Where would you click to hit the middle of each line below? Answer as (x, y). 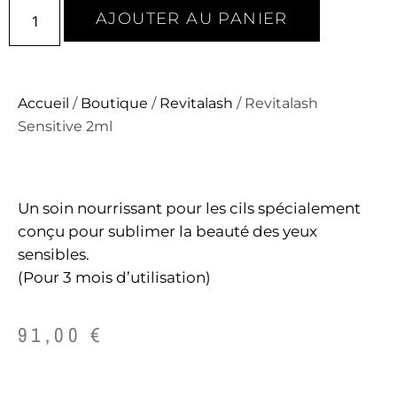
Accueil (43, 104)
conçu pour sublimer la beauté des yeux (167, 232)
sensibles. (54, 255)
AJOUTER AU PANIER (192, 19)
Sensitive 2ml (65, 127)
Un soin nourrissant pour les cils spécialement (189, 209)
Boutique (114, 104)
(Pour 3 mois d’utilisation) (114, 278)
